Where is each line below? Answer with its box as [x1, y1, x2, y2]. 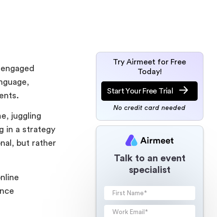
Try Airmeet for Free [113, 58, 186, 66]
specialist [128, 165, 170, 175]
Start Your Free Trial [107, 87, 173, 95]
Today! [137, 68, 162, 76]
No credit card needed [113, 105, 186, 111]
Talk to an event [113, 153, 186, 163]
